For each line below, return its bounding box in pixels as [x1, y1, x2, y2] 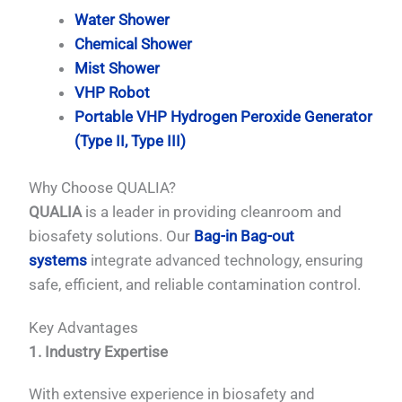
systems [29, 251, 88, 270]
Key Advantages [29, 318, 139, 336]
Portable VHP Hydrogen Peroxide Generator [74, 107, 373, 126]
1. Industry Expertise [29, 342, 169, 361]
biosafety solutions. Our [29, 227, 195, 246]
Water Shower [74, 10, 170, 29]
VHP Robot [74, 83, 151, 101]
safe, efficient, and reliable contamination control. [29, 275, 362, 294]
